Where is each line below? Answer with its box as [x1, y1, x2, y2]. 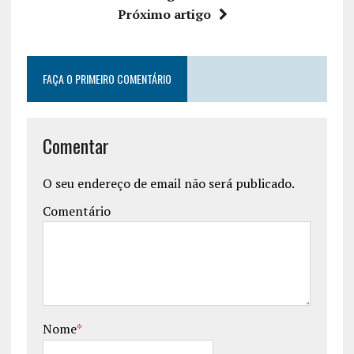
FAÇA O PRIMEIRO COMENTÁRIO [42, 70, 171, 87]
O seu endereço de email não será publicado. [42, 174, 295, 192]
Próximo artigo [118, 5, 212, 23]
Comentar [42, 130, 109, 160]
